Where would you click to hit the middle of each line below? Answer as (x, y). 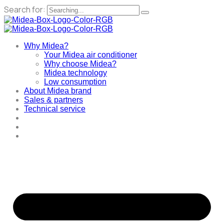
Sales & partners (53, 100)
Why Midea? (46, 46)
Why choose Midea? (80, 64)
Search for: (25, 9)
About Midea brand (58, 91)
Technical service (55, 109)
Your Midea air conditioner (90, 55)
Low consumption (75, 82)
